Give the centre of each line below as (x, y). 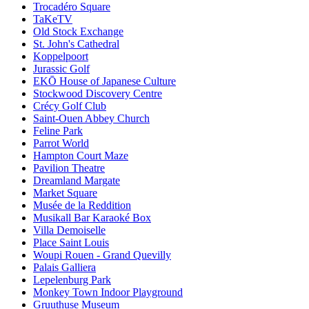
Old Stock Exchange (78, 32)
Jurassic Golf (61, 69)
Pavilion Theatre (69, 168)
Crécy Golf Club (70, 106)
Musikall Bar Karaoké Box (92, 218)
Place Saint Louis (71, 243)
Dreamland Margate (77, 181)
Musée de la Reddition (82, 206)
